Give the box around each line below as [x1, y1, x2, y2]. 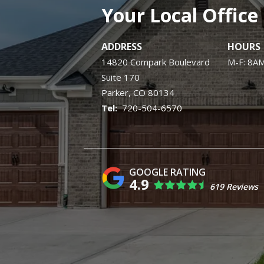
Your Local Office [101, 2, 258, 28]
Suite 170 [101, 71, 140, 84]
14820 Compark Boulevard [101, 56, 210, 68]
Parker [101, 87, 128, 99]
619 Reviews [210, 181, 258, 193]
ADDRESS [101, 40, 142, 54]
